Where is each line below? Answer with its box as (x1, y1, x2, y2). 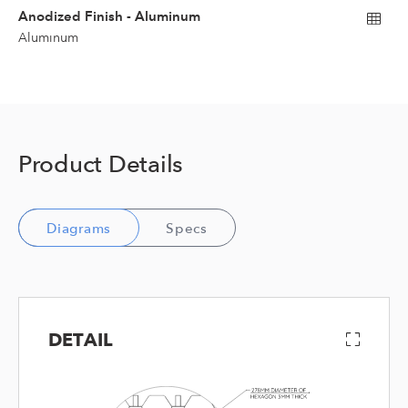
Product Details (18, 148, 184, 178)
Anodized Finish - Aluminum (18, 6, 200, 25)
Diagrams (46, 219, 111, 238)
